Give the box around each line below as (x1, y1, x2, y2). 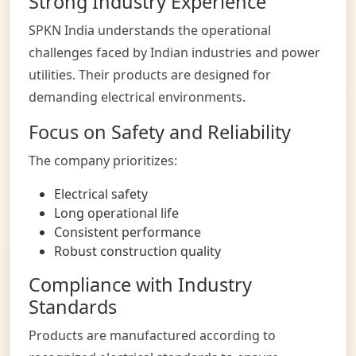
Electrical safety (54, 184, 148, 203)
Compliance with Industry (29, 271, 252, 297)
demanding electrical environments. (29, 87, 246, 106)
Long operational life (54, 203, 179, 222)
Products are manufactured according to (29, 326, 276, 344)
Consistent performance (54, 222, 201, 241)
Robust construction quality (54, 242, 221, 260)
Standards (29, 293, 117, 319)
